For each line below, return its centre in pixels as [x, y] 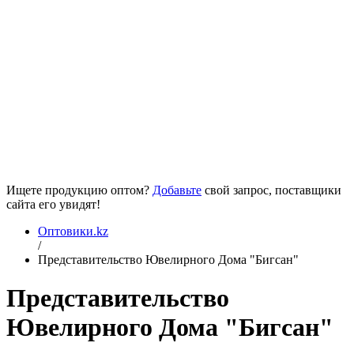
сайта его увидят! [53, 204]
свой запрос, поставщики [271, 190]
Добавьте [177, 190]
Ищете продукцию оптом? [79, 190]
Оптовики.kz [73, 231]
